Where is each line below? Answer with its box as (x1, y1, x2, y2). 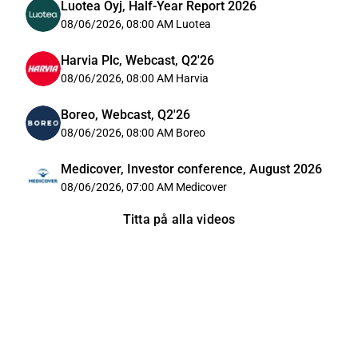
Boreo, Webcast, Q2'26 (61, 107, 190, 122)
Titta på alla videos (122, 212, 236, 227)
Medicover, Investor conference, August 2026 (61, 161, 322, 177)
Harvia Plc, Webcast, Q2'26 (61, 53, 214, 68)
